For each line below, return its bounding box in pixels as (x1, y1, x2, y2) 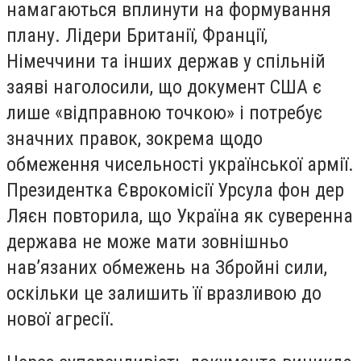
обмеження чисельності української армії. (6, 153, 354, 176)
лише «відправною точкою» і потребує (6, 102, 322, 125)
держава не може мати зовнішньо (6, 230, 288, 254)
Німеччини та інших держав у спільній (6, 50, 326, 73)
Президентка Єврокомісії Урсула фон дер (6, 179, 344, 202)
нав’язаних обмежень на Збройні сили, (6, 256, 327, 280)
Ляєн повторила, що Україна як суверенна (6, 205, 353, 228)
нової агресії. (6, 308, 114, 331)
